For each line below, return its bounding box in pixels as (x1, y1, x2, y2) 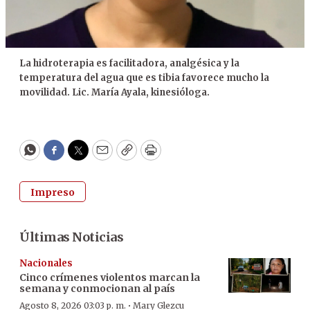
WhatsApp (28, 148, 94, 165)
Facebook (53, 148, 111, 165)
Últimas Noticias (19, 228, 123, 245)
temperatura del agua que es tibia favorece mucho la (19, 71, 269, 84)
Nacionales (19, 257, 73, 269)
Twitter (77, 148, 124, 165)
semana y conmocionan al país (19, 282, 175, 295)
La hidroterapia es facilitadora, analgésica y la (19, 57, 239, 69)
